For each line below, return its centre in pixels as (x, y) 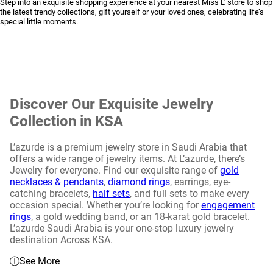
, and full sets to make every (190, 194)
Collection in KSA (66, 121)
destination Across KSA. (61, 240)
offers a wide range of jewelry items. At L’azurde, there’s (127, 159)
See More (40, 261)
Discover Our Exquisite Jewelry (112, 104)
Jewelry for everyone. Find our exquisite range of (115, 171)
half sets (111, 194)
